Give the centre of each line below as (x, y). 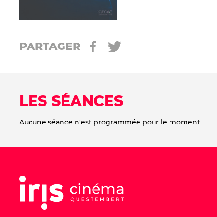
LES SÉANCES (71, 101)
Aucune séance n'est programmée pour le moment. (110, 122)
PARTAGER (50, 46)
